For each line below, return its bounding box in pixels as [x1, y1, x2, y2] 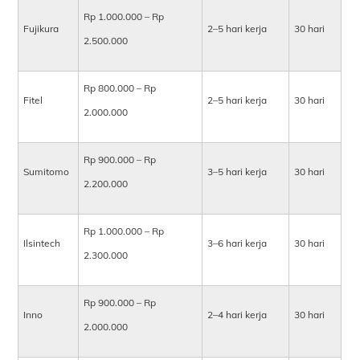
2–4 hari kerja [207, 309, 268, 321]
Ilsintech [23, 237, 61, 250]
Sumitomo [23, 166, 70, 178]
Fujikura [23, 22, 59, 35]
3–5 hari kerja [207, 166, 268, 178]
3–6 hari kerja [207, 237, 268, 250]
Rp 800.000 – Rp [84, 82, 157, 95]
